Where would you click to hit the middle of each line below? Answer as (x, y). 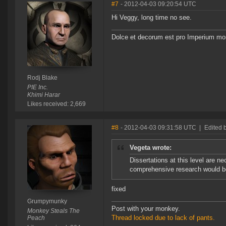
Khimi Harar (43, 95)
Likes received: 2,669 (56, 104)
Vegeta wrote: (151, 148)
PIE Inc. (37, 88)
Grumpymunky (47, 202)
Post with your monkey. (146, 209)
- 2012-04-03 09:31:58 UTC (158, 128)
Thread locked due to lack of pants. (163, 218)
